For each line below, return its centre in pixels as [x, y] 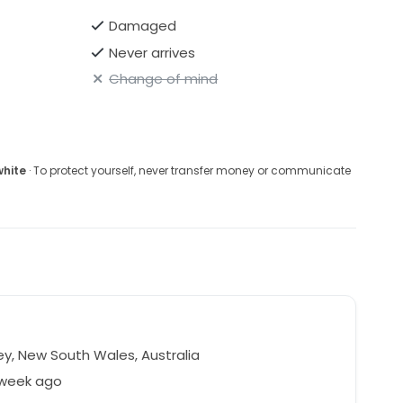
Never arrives [152, 52]
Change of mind [164, 79]
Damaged [143, 26]
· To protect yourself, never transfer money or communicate [188, 171]
